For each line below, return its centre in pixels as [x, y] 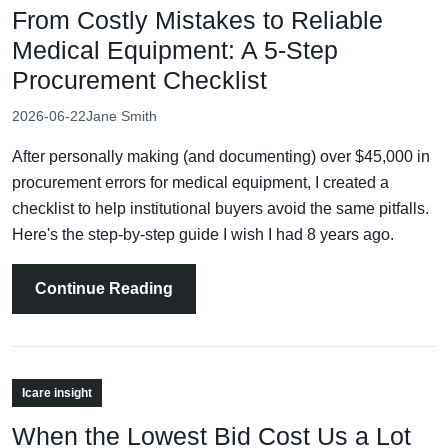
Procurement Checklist [139, 79]
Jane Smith [121, 115]
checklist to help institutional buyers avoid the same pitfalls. [220, 208]
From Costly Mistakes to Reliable [197, 19]
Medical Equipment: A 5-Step [175, 49]
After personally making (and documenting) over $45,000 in [221, 156]
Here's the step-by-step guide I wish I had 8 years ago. [203, 234]
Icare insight [57, 392]
